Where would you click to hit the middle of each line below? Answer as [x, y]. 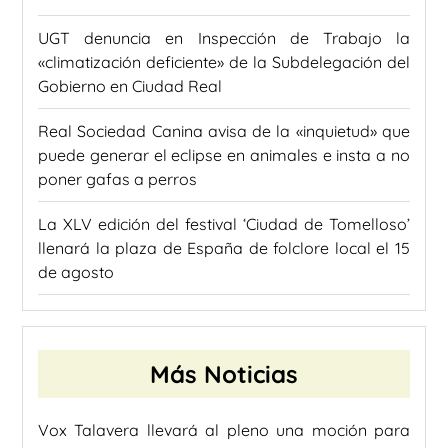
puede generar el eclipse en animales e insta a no [224, 155]
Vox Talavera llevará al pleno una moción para [224, 430]
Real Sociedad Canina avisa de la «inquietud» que [224, 131]
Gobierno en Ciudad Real [130, 86]
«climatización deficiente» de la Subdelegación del [224, 62]
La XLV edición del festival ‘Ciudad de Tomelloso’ [224, 224]
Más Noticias [224, 374]
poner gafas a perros [117, 179]
